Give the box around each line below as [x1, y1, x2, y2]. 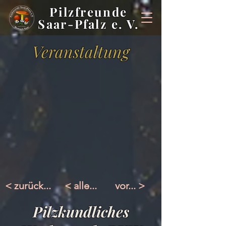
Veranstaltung [32, 40, 129, 62]
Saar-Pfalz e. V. [38, 16, 139, 32]
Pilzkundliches [32, 202, 129, 221]
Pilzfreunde [49, 4, 128, 20]
